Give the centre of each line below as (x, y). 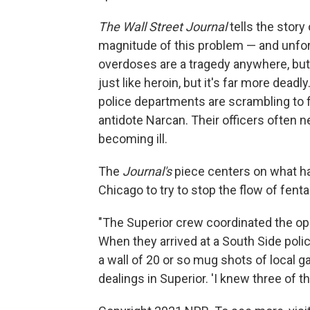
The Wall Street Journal (164, 26)
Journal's (147, 171)
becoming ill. (133, 138)
